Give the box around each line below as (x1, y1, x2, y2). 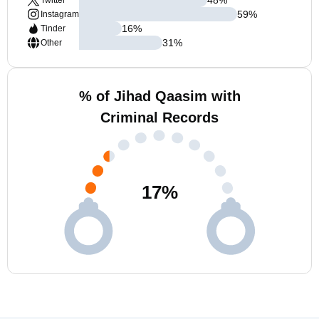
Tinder (41, 23, 66, 33)
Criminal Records (100, 110, 219, 125)
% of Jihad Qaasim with (78, 88, 241, 104)
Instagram (41, 9, 79, 19)
